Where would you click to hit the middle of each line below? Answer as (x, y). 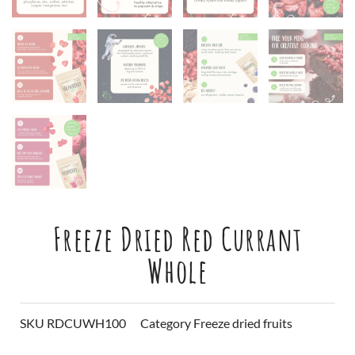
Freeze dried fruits (243, 323)
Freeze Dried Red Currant (177, 239)
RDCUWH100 (86, 323)
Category (166, 323)
